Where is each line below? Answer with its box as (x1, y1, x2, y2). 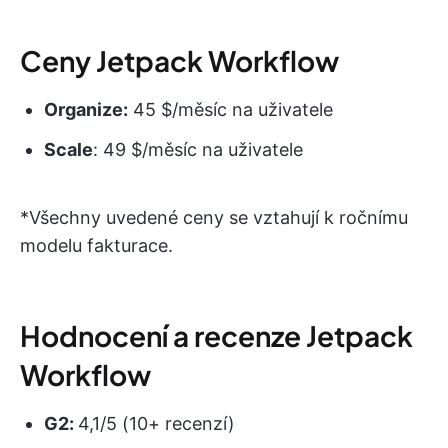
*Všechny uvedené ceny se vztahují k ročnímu (20, 206, 408, 228)
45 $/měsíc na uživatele (128, 98, 333, 120)
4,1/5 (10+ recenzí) (78, 412, 235, 434)
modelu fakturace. (20, 234, 173, 256)
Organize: (44, 98, 128, 120)
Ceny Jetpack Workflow (20, 42, 339, 78)
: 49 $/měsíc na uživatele (93, 138, 303, 160)
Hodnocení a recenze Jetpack (20, 317, 413, 353)
